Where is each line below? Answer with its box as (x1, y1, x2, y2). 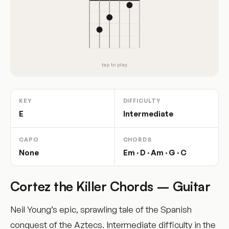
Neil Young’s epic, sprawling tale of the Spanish (10, 204, 192, 215)
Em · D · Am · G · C (123, 147, 187, 157)
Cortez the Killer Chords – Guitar (10, 178, 211, 195)
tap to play (101, 61, 128, 67)
